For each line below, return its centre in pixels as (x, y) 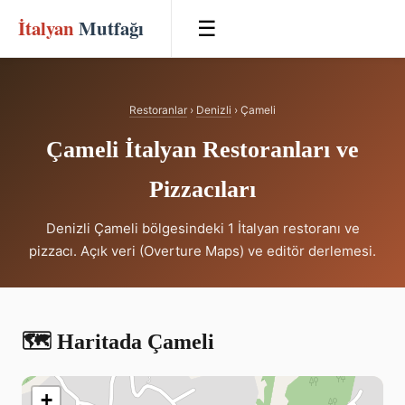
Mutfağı (109, 28)
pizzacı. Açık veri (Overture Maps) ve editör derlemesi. (202, 251)
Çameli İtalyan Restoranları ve (202, 150)
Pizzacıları (202, 189)
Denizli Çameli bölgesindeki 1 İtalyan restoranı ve (202, 228)
